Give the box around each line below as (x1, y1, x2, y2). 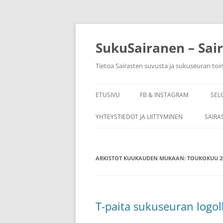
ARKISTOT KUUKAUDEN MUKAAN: (96, 154, 187, 162)
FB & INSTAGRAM (140, 91, 189, 99)
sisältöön (95, 29, 125, 38)
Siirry (95, 22, 112, 31)
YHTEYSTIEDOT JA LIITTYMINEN (96, 112, 183, 121)
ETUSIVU (96, 91, 120, 99)
